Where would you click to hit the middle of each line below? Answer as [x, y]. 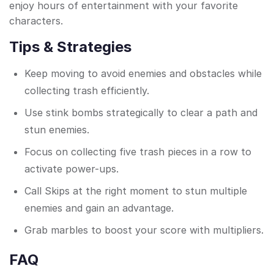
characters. [36, 21]
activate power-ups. [72, 169]
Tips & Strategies [70, 47]
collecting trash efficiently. [87, 91]
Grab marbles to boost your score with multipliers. [144, 230]
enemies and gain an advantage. [99, 208]
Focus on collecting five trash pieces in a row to [138, 152]
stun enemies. [57, 130]
